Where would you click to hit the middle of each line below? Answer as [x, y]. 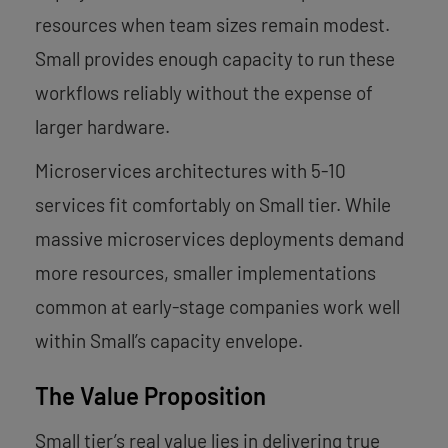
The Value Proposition [150, 395]
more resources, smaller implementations [205, 272]
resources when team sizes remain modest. [212, 24]
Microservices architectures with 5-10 [190, 170]
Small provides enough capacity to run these [215, 58]
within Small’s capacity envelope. [169, 340]
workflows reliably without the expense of [204, 92]
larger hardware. [102, 126]
